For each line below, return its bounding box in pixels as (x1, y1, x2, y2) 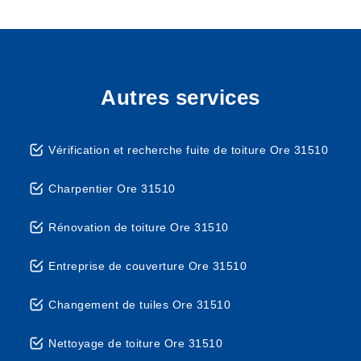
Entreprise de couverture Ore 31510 (48, 259, 247, 272)
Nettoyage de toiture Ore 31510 (48, 337, 222, 350)
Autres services (101, 85, 260, 110)
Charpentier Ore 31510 (48, 182, 176, 195)
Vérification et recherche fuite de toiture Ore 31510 (48, 143, 328, 156)
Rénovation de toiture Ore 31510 (48, 221, 229, 234)
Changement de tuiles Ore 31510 (48, 298, 230, 311)
